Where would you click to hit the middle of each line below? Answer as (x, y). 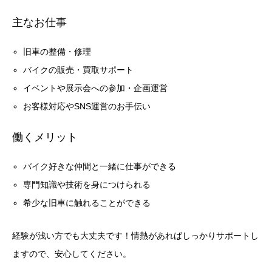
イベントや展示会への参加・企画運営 (96, 88)
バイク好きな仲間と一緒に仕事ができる (100, 167)
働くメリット (45, 138)
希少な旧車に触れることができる (87, 203)
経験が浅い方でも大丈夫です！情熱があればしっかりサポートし (135, 236)
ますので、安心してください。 (72, 254)
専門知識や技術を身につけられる (87, 185)
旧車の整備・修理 (57, 52)
